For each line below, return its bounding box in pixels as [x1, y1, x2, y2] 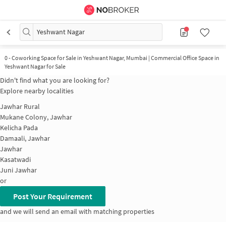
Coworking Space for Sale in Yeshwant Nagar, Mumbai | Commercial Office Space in [11, 54, 219, 62]
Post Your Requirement [13, 191, 92, 201]
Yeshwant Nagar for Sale [4, 63, 66, 70]
